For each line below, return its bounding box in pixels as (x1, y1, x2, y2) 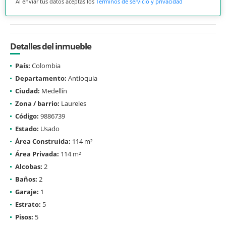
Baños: (15, 174, 37, 184)
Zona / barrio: (15, 98, 60, 108)
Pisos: (15, 212, 33, 221)
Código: (15, 111, 39, 121)
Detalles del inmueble (10, 40, 91, 52)
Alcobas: (15, 161, 42, 171)
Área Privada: (15, 149, 59, 158)
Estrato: (15, 199, 41, 209)
